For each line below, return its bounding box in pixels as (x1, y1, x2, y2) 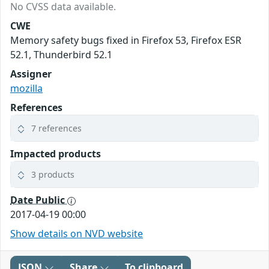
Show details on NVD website (10, 227, 143, 241)
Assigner (10, 67, 52, 81)
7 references (31, 122, 82, 134)
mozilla (10, 82, 43, 95)
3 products (31, 169, 74, 181)
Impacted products (10, 147, 101, 161)
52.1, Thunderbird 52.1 (10, 48, 112, 62)
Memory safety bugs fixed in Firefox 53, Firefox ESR (10, 34, 241, 47)
